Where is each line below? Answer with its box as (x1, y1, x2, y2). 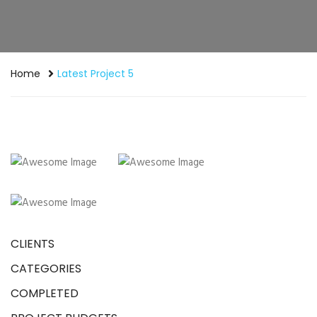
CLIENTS (11, 235, 54, 252)
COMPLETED (11, 284, 79, 301)
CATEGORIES (11, 260, 81, 277)
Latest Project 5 (57, 66, 134, 81)
